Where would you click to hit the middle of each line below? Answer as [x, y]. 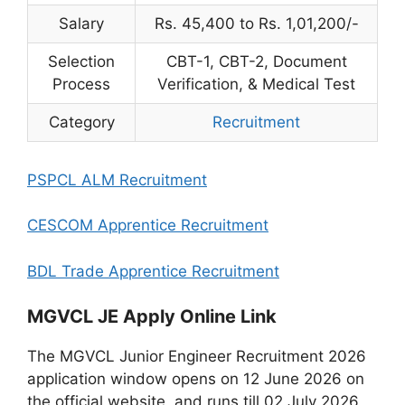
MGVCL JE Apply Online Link [152, 316]
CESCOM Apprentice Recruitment [148, 225]
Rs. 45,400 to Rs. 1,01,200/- [256, 23]
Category [81, 122]
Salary [81, 23]
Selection [81, 61]
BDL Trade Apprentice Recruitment [153, 271]
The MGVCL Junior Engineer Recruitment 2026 [197, 356]
